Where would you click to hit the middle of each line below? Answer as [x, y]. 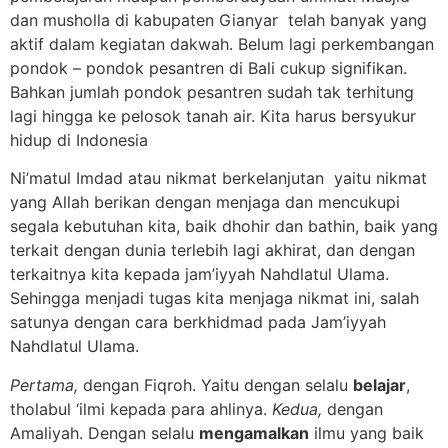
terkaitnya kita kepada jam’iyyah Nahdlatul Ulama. [199, 274]
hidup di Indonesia [79, 139]
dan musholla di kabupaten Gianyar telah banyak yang [221, 19]
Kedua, [297, 408]
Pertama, [44, 384]
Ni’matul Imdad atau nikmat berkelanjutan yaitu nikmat [218, 178]
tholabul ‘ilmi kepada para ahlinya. [141, 408]
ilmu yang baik [366, 432]
